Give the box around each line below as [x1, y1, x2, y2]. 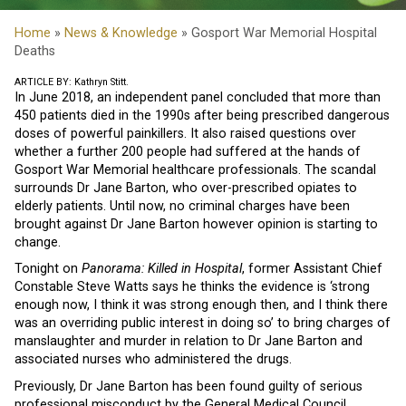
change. [14, 234, 61, 250]
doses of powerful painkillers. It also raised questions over [14, 125, 356, 141]
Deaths [14, 43, 55, 59]
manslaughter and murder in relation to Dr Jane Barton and [14, 333, 362, 350]
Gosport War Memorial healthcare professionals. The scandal [14, 161, 376, 178]
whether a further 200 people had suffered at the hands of [14, 143, 361, 159]
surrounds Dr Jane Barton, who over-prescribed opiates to [14, 179, 357, 196]
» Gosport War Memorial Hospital [178, 24, 377, 41]
